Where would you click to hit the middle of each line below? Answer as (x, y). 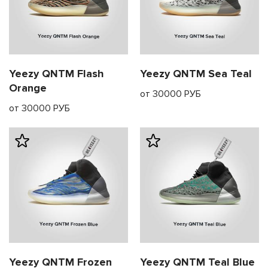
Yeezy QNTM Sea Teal (196, 74)
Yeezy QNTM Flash (57, 74)
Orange (28, 88)
